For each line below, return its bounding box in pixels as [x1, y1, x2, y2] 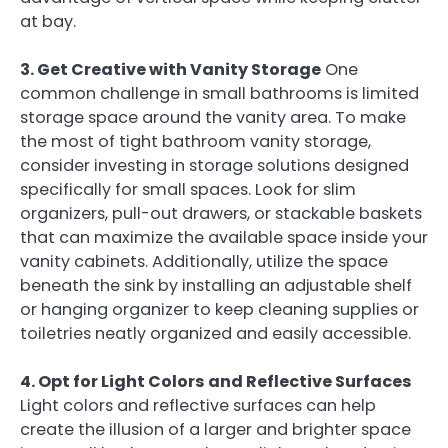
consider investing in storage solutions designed [20, 153, 409, 177]
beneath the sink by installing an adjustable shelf [20, 273, 412, 297]
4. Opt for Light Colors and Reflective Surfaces [20, 370, 412, 394]
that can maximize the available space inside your [20, 225, 428, 249]
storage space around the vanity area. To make [20, 105, 406, 129]
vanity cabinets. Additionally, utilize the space [20, 249, 388, 273]
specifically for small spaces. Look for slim [20, 177, 356, 201]
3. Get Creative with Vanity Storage [20, 57, 321, 81]
